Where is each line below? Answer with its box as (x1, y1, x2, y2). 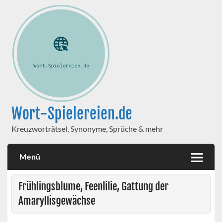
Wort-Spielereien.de (11, 104, 132, 123)
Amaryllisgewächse (18, 194, 95, 208)
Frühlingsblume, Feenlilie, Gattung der (18, 180, 168, 193)
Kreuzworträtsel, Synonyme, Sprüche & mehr (11, 123, 163, 133)
